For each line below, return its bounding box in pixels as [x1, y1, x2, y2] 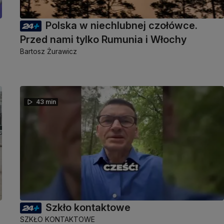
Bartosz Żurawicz [20, 47, 77, 56]
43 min [36, 98, 56, 106]
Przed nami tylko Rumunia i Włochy [20, 33, 186, 46]
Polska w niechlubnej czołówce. [45, 19, 197, 32]
